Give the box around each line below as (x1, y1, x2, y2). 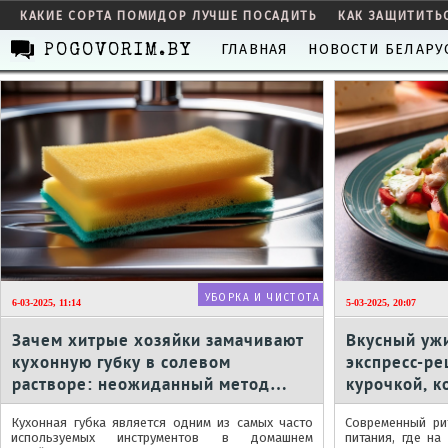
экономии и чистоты (12, 395, 179, 417)
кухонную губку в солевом (12, 351, 231, 373)
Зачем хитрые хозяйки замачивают (12, 329, 304, 351)
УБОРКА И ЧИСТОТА (204, 292, 321, 304)
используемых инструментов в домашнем (11, 430, 313, 445)
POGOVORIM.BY (44, 42, 192, 60)
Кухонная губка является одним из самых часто (11, 415, 313, 430)
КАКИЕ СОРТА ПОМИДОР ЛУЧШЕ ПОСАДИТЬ (20, 9, 318, 23)
